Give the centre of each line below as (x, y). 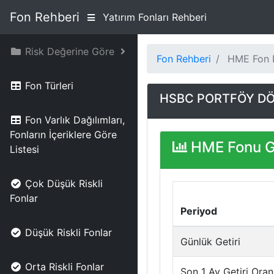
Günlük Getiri (210, 242)
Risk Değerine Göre (70, 51)
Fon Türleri (49, 86)
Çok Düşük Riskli (64, 183)
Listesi (24, 149)
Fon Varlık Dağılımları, (75, 120)
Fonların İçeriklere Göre (63, 135)
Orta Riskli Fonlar (65, 267)
